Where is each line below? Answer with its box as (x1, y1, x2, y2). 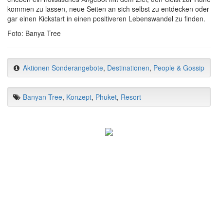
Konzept (66, 91, 91, 102)
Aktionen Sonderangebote (23, 62, 103, 73)
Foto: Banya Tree (7, 28, 61, 38)
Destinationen (107, 62, 149, 73)
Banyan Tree (23, 91, 62, 102)
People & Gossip (153, 62, 204, 73)
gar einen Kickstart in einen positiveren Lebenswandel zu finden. (7, 13, 205, 23)
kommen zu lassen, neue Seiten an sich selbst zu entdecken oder (7, 3, 209, 14)
